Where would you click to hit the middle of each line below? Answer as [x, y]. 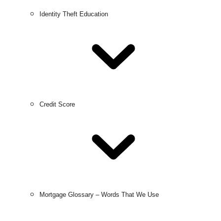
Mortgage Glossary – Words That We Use [99, 195]
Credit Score [57, 104]
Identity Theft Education [74, 14]
